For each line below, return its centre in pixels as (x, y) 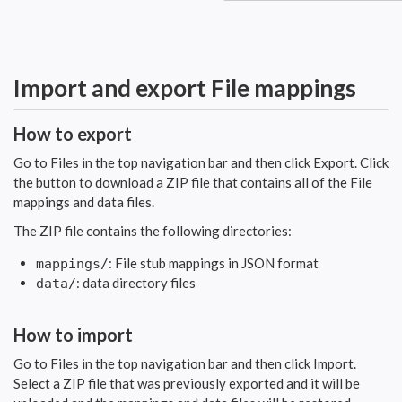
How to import (73, 334)
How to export (73, 133)
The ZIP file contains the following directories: (153, 230)
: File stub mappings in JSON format (214, 262)
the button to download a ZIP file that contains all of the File (193, 182)
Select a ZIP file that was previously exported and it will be (187, 383)
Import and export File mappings (185, 87)
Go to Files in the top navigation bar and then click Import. (185, 363)
